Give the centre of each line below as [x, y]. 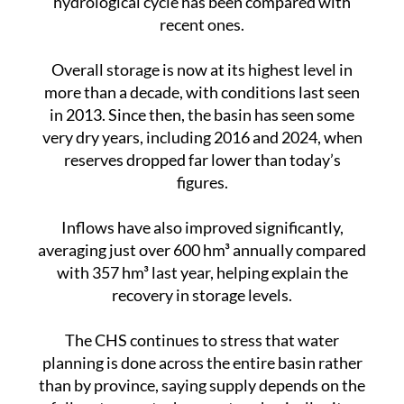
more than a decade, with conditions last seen [202, 58]
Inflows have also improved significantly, [202, 193]
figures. [202, 148]
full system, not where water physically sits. [202, 374]
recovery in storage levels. [202, 261]
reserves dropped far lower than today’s [202, 126]
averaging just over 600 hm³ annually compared [202, 216]
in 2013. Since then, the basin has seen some [202, 81]
